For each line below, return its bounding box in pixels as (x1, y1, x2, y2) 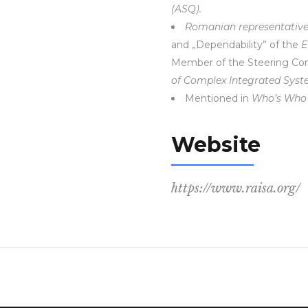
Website (171, 132, 261, 157)
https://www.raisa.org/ (171, 181, 300, 196)
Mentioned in (185, 92, 252, 104)
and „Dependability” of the (171, 38, 301, 51)
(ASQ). (171, 3, 201, 15)
